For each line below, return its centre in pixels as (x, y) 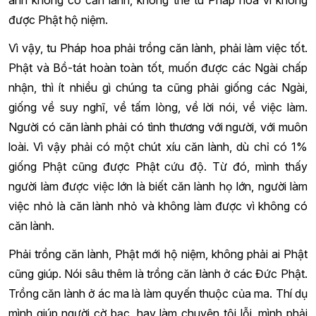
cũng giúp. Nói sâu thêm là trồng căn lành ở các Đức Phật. (158, 273)
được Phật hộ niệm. (58, 19)
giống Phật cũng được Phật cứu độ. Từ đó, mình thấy (158, 166)
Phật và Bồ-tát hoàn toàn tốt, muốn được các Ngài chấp (158, 67)
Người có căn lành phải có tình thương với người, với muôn (158, 127)
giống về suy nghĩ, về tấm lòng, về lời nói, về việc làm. (158, 107)
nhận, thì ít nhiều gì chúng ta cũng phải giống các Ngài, (158, 87)
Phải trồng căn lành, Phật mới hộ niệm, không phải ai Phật (158, 254)
